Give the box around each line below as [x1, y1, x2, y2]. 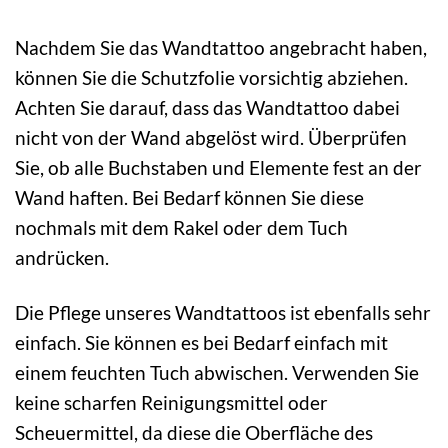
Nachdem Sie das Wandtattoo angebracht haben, [15, 36, 427, 60]
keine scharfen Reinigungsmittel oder [15, 390, 328, 414]
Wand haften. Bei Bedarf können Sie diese [15, 186, 364, 210]
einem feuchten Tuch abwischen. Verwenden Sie [15, 360, 419, 384]
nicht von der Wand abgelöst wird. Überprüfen [15, 126, 407, 150]
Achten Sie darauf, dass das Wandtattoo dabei [15, 96, 400, 120]
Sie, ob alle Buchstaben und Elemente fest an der [15, 156, 422, 180]
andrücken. [15, 246, 109, 270]
